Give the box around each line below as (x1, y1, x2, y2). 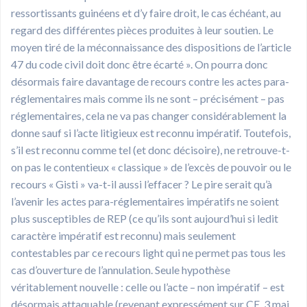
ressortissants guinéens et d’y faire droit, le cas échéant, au (11, 5, 281, 19)
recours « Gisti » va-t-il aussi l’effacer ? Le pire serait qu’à (11, 177, 272, 191)
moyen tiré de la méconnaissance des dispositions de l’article (11, 40, 291, 53)
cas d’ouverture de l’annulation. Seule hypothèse (11, 262, 230, 276)
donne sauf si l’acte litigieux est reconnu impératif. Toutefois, (11, 125, 291, 139)
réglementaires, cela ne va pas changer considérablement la (11, 108, 286, 122)
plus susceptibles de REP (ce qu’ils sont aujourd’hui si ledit (11, 211, 278, 225)
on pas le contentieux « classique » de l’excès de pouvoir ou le (11, 160, 291, 173)
